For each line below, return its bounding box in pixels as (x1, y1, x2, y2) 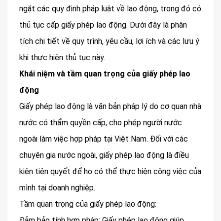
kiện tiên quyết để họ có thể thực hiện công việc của (19, 167, 201, 177)
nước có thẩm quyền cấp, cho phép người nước (19, 118, 182, 128)
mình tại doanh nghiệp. (19, 183, 95, 193)
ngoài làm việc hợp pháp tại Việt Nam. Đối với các (19, 134, 188, 144)
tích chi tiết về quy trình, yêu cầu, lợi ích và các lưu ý (19, 37, 199, 46)
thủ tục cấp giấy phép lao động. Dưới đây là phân (19, 20, 187, 30)
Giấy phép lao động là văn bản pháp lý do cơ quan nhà (19, 102, 201, 111)
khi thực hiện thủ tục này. (19, 53, 105, 63)
